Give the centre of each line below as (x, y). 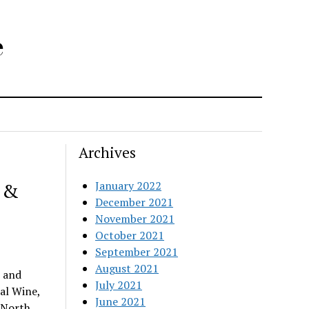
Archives (108, 152)
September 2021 (137, 252)
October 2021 (130, 235)
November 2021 (135, 219)
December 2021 (134, 202)
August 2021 (127, 268)
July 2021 (119, 285)
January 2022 (129, 186)
